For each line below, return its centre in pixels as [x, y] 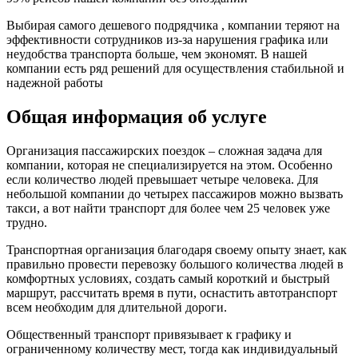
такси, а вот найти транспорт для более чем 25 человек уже [168, 208]
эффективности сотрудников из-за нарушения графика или [167, 39]
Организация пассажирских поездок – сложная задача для [164, 150]
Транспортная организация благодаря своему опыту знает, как [177, 249]
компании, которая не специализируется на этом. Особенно [169, 165]
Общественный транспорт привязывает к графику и [149, 334]
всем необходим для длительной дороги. [117, 307]
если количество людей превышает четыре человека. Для [162, 179]
